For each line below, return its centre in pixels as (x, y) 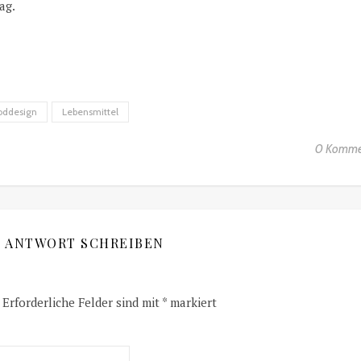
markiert (192, 302)
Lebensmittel (90, 111)
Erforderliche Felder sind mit (82, 302)
